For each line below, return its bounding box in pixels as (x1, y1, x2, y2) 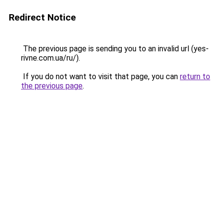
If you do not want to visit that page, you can (21, 72, 180, 81)
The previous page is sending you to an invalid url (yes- (21, 44, 209, 53)
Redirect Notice (9, 12, 76, 23)
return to (180, 72, 210, 81)
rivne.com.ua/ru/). (21, 53, 80, 63)
